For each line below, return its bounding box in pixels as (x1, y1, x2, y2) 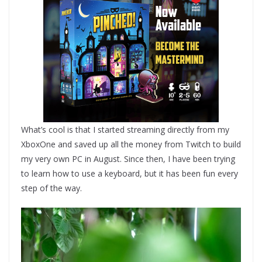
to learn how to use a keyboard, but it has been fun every (21, 167, 238, 179)
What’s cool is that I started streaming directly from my (21, 123, 229, 135)
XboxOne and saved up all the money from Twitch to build (21, 138, 241, 150)
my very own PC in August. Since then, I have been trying (21, 153, 235, 164)
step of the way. (21, 182, 82, 194)
